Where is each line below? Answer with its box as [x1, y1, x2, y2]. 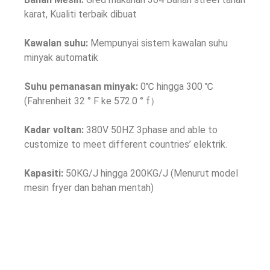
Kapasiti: [24, 167, 63, 179]
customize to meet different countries [24, 138, 189, 150]
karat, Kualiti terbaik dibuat [24, 8, 137, 20]
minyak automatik [24, 51, 98, 63]
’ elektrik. [189, 138, 227, 150]
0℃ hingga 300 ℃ [138, 80, 213, 92]
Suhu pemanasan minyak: [24, 80, 138, 92]
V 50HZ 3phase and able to [102, 124, 218, 136]
